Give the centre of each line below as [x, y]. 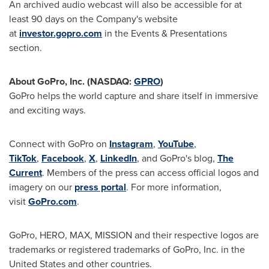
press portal [100, 187]
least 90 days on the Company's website [93, 19]
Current [26, 173]
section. [26, 48]
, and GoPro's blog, [177, 158]
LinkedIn [119, 158]
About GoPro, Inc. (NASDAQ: [71, 81]
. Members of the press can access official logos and [150, 173]
